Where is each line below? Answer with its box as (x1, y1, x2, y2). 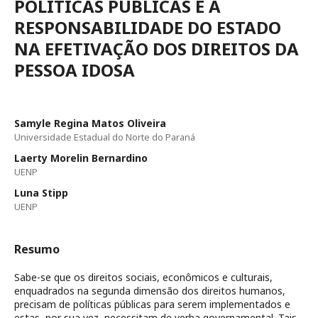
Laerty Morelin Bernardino (14, 151, 148, 165)
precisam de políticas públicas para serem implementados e (14, 297, 290, 311)
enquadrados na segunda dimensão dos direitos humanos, (14, 284, 285, 297)
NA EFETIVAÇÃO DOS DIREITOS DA (14, 37, 299, 60)
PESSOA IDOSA (14, 58, 135, 82)
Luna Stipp (14, 186, 68, 199)
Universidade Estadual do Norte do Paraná (14, 131, 195, 143)
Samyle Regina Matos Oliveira (14, 116, 166, 130)
